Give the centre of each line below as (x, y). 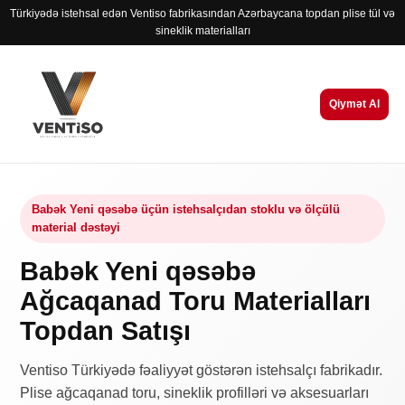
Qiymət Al (355, 104)
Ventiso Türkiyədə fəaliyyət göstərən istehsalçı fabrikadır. (202, 370)
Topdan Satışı (106, 331)
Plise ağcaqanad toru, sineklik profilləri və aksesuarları (195, 393)
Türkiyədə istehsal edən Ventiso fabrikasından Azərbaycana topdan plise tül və (202, 14)
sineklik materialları (202, 31)
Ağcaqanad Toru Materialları (196, 301)
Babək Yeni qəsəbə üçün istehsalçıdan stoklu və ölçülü (186, 209)
